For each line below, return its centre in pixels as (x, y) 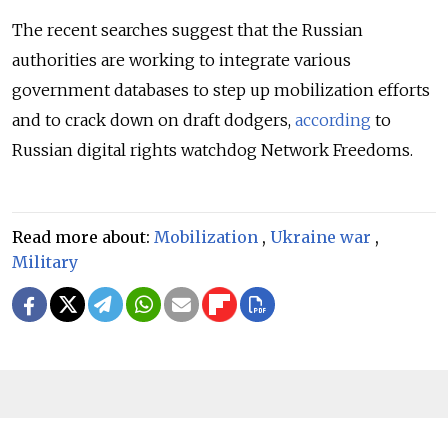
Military (45, 261)
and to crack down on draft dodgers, (153, 119)
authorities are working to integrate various (181, 59)
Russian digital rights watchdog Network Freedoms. (214, 149)
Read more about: (83, 236)
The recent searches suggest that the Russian (187, 29)
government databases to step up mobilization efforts (221, 89)
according (333, 119)
